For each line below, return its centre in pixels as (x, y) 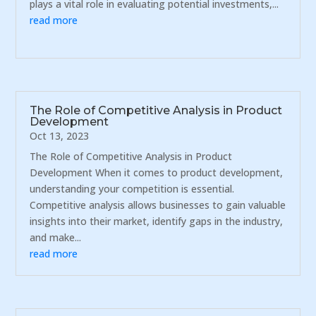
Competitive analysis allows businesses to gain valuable (158, 205)
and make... (56, 238)
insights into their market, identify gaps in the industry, (157, 221)
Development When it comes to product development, (157, 173)
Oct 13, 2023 (60, 136)
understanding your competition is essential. (132, 189)
